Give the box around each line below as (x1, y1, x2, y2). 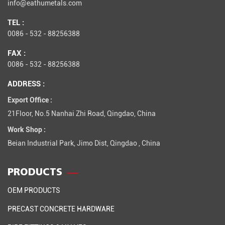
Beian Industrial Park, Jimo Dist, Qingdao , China (8, 138, 160, 148)
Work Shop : (8, 124, 46, 134)
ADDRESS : (8, 78, 45, 88)
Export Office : (8, 94, 52, 104)
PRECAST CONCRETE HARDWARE (8, 203, 115, 213)
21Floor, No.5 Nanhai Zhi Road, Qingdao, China (8, 108, 156, 118)
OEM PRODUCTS (8, 185, 60, 195)
